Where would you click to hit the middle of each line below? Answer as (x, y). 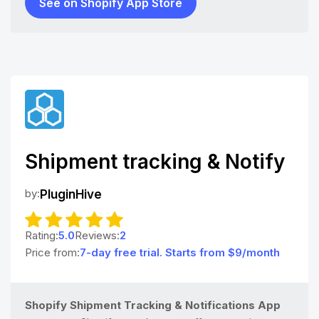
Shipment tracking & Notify (155, 161)
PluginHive (71, 194)
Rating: (42, 235)
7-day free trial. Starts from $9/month (180, 252)
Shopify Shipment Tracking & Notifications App (153, 305)
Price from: (52, 252)
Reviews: (97, 235)
